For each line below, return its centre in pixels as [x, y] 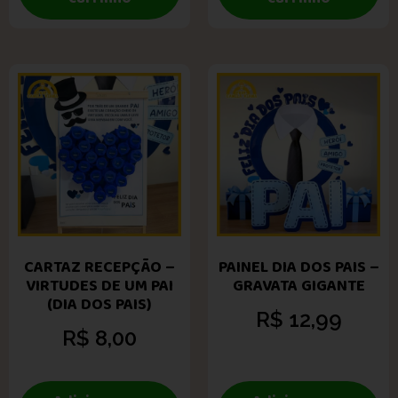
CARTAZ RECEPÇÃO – [99, 267]
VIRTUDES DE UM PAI [99, 286]
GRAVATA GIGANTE [298, 286]
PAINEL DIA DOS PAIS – [298, 267]
